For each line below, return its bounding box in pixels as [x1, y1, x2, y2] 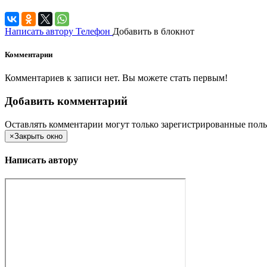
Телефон [76, 26, 110, 36]
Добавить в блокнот [113, 26, 194, 36]
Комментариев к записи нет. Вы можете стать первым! [5, 73, 228, 83]
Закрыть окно [14, 131, 63, 141]
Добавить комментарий [5, 94, 128, 107]
